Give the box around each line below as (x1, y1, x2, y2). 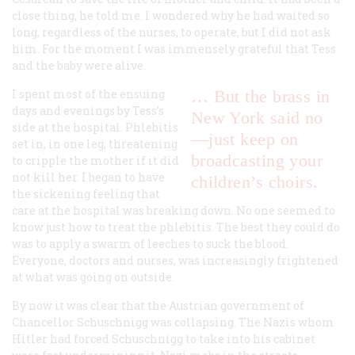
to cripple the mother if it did (12, 152, 179, 168)
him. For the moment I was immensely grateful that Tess (12, 40, 336, 56)
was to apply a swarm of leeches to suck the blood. (12, 235, 288, 251)
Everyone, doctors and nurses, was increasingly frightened (12, 252, 338, 268)
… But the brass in (190, 86, 330, 106)
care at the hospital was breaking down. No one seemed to (12, 202, 335, 218)
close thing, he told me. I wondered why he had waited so (12, 7, 330, 23)
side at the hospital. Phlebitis (12, 119, 178, 135)
